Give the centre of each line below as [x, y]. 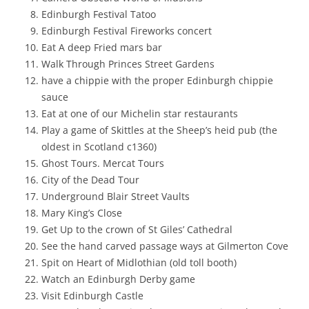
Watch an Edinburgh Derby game [118, 279]
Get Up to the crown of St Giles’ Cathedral [137, 229]
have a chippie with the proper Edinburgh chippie [157, 80]
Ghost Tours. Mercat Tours [103, 163]
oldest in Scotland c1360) [99, 146]
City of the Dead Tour [90, 179]
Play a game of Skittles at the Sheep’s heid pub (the [159, 130]
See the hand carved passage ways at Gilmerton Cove [165, 246]
